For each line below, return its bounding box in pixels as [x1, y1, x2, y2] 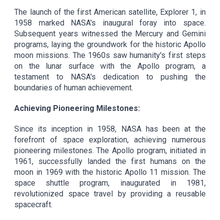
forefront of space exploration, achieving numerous [14, 135, 206, 144]
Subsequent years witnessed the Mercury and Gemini [14, 28, 206, 38]
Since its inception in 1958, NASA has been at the [14, 124, 206, 134]
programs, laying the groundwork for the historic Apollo [14, 39, 206, 49]
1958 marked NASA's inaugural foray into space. [14, 18, 206, 27]
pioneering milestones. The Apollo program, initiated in [14, 145, 206, 155]
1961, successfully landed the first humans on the [14, 156, 206, 166]
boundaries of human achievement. [14, 82, 134, 92]
